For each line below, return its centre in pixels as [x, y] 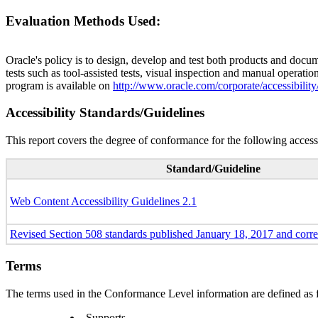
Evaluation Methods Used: [83, 21]
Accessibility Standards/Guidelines [105, 113]
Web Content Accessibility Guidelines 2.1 [103, 202]
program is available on [59, 85]
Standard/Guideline [213, 169]
